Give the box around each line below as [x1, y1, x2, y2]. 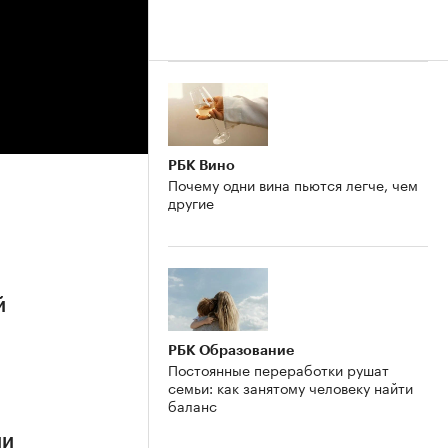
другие [168, 190, 214, 213]
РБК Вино [168, 157, 235, 172]
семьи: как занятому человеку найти [168, 375, 413, 398]
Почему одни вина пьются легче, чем [168, 172, 418, 195]
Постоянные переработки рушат [168, 357, 389, 380]
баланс [168, 393, 217, 416]
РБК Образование [168, 342, 294, 357]
